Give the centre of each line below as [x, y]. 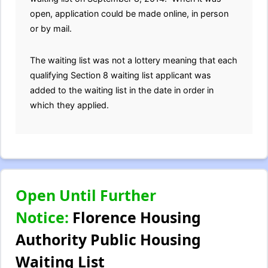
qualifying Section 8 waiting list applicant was [121, 75]
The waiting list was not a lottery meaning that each [134, 60]
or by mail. [51, 28]
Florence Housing [135, 217]
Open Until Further [86, 195]
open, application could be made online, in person [129, 13]
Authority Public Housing [108, 239]
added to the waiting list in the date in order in [122, 90]
